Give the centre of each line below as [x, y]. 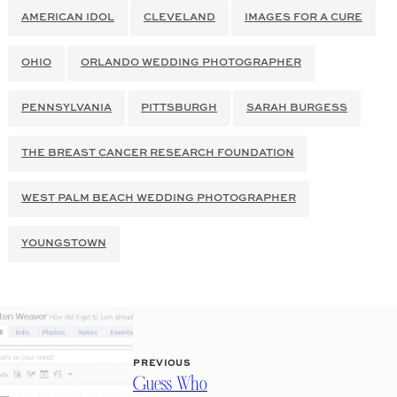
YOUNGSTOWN [63, 244]
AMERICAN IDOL [67, 18]
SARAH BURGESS [296, 109]
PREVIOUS [162, 364]
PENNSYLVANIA [66, 109]
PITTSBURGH [179, 109]
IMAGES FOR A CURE [303, 18]
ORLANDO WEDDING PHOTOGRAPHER [191, 63]
